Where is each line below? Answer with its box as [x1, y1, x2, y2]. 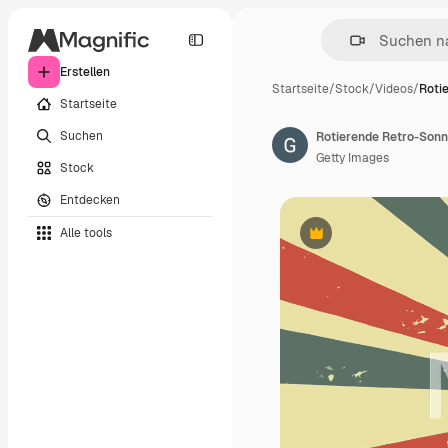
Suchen [60, 127, 103, 144]
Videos [375, 81, 413, 97]
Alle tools [60, 224, 112, 241]
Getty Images [316, 150, 389, 166]
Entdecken [60, 191, 120, 208]
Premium [314, 232, 367, 249]
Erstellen [60, 64, 110, 80]
